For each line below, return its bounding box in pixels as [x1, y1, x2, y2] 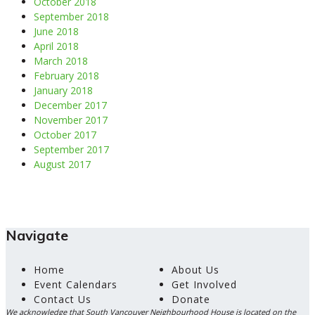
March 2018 [34, 53, 88, 67]
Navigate [6, 226, 68, 245]
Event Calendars [34, 278, 117, 292]
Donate [172, 292, 210, 307]
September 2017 [34, 142, 109, 156]
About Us [172, 263, 219, 277]
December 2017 [34, 98, 107, 112]
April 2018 [34, 39, 79, 53]
